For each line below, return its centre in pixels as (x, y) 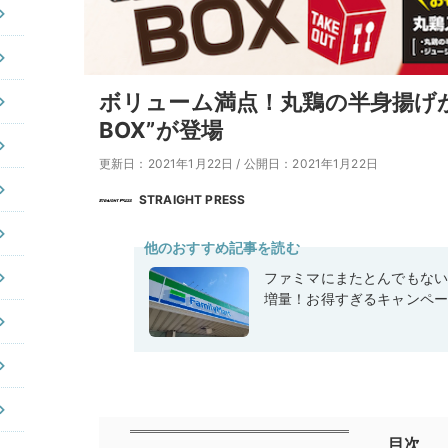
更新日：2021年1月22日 (166, 163)
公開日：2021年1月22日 (310, 163)
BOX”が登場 (161, 129)
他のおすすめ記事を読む (222, 247)
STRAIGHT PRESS (192, 199)
